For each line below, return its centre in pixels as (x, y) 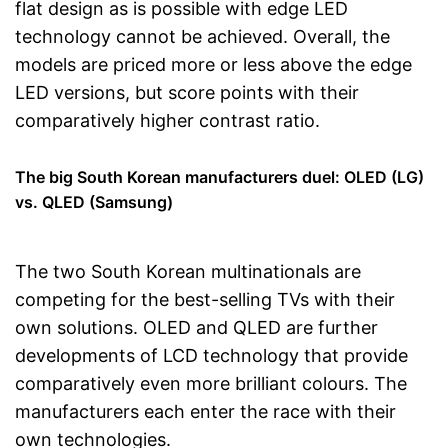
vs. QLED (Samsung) (94, 202)
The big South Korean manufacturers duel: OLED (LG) (219, 177)
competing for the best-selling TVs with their (205, 299)
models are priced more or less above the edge (213, 64)
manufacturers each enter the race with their (205, 411)
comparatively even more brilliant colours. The (211, 383)
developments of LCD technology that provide (211, 355)
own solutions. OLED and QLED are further (196, 327)
